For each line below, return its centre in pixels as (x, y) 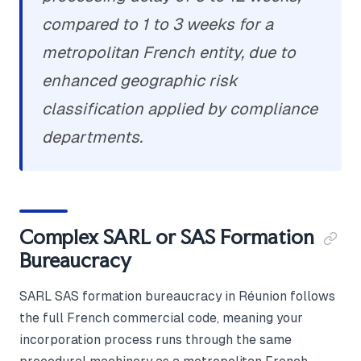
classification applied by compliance (180, 109)
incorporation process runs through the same (156, 340)
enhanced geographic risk (140, 81)
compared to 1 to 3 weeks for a (158, 25)
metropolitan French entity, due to (169, 53)
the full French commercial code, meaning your (161, 318)
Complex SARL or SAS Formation (167, 237)
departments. (92, 137)
